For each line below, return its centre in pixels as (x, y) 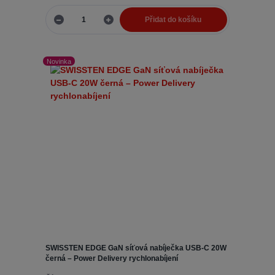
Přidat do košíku (173, 20)
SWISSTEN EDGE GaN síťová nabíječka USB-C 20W (136, 248)
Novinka (59, 61)
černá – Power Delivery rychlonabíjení (111, 258)
